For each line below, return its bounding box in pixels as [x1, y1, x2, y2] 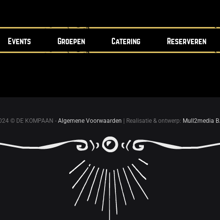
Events [7, 37, 31, 46]
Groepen [57, 37, 85, 46]
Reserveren [166, 37, 206, 46]
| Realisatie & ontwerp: [121, 117, 183, 125]
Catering [111, 37, 140, 46]
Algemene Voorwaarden [57, 117, 122, 125]
